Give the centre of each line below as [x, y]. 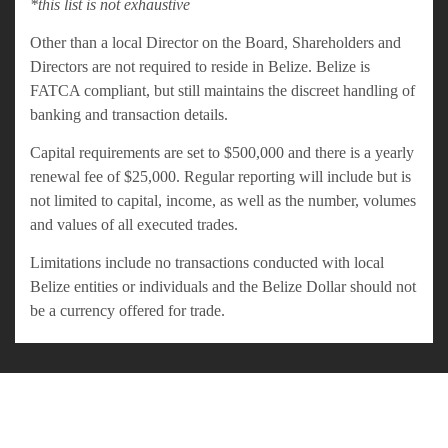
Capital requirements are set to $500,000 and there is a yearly [222, 153]
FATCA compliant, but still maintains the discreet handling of [222, 91]
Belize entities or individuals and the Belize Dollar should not [223, 287]
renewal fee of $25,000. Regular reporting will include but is [220, 177]
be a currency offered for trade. [127, 311]
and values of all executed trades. [134, 225]
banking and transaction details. [129, 115]
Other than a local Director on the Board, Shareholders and [215, 43]
